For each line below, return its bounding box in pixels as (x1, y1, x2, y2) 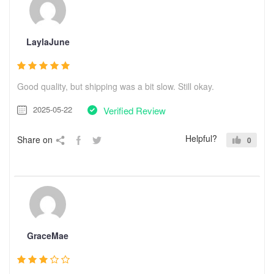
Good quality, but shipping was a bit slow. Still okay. (17, 80, 214, 92)
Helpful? (185, 131, 217, 144)
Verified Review (103, 103, 166, 117)
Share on (17, 133, 53, 146)
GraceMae (27, 229, 68, 242)
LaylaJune (26, 35, 70, 48)
